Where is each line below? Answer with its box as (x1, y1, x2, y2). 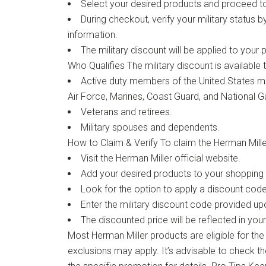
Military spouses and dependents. (81, 122, 220, 134)
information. (68, 29, 118, 41)
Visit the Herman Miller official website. (81, 153, 240, 164)
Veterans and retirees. (81, 106, 172, 118)
